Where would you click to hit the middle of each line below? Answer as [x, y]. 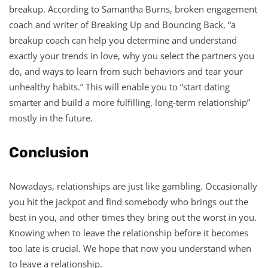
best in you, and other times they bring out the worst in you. [133, 217]
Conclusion [49, 152]
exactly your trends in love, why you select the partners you [132, 55]
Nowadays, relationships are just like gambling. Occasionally [133, 186]
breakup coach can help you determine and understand [123, 40]
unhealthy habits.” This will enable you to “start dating [119, 86]
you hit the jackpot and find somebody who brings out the [129, 201]
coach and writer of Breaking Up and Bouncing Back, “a [122, 24]
